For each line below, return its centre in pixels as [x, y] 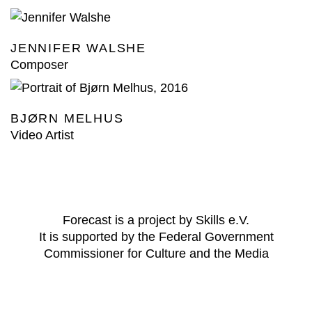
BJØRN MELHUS [67, 118]
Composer [39, 64]
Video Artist [42, 135]
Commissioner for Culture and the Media [156, 253]
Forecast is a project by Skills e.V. [156, 220]
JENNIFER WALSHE [78, 48]
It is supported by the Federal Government [156, 236]
